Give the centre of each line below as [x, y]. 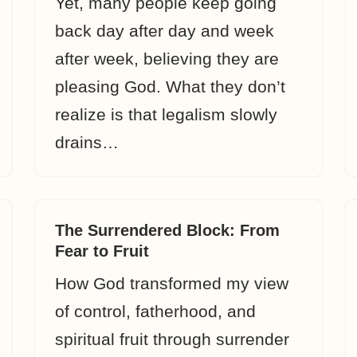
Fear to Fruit [102, 251]
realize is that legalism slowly [166, 114]
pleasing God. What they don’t [170, 86]
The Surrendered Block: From [167, 230]
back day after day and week [165, 31]
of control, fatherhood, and [155, 311]
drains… [89, 142]
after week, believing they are [167, 59]
